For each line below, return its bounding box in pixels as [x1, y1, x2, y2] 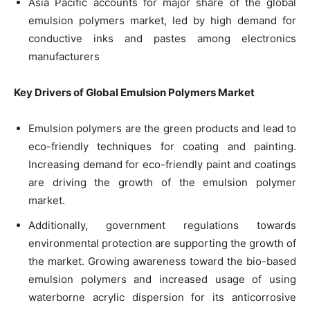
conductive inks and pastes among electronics [28, 31, 296, 45]
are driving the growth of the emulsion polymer [28, 175, 296, 189]
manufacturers [28, 49, 100, 63]
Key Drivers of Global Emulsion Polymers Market [14, 85, 255, 99]
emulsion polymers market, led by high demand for [28, 13, 296, 27]
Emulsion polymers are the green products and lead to [28, 121, 296, 135]
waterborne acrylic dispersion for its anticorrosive [28, 290, 296, 304]
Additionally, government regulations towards [28, 218, 296, 232]
